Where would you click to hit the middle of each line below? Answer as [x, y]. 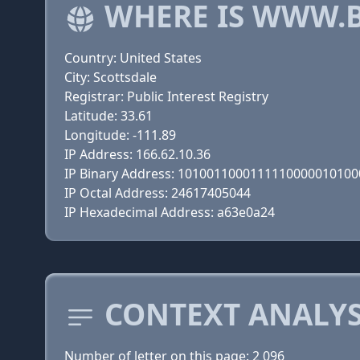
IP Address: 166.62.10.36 [137, 154]
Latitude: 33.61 [108, 116]
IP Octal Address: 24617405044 [157, 193]
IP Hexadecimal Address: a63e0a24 [170, 212]
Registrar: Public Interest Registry [166, 96]
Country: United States [133, 58]
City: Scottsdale [110, 77]
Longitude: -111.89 [120, 135]
